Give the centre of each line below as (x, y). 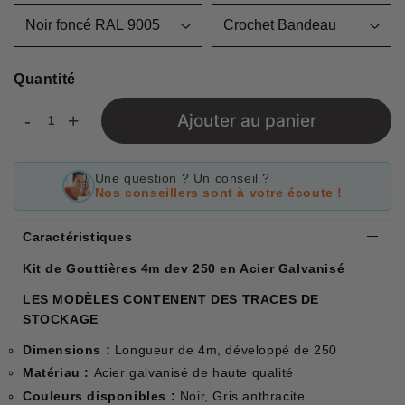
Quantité (45, 79)
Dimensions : (67, 349)
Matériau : (58, 373)
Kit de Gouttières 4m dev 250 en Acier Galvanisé (186, 268)
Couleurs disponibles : (99, 396)
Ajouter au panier (246, 120)
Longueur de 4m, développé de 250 (224, 349)
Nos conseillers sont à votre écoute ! (219, 193)
